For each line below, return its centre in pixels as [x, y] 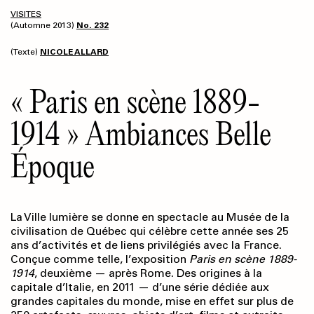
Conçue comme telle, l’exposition [100, 259]
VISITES [26, 14]
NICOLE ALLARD [74, 52]
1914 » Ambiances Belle [141, 134]
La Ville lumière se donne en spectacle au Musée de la [150, 217]
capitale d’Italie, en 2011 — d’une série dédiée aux [140, 287]
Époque [53, 166]
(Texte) [25, 52]
